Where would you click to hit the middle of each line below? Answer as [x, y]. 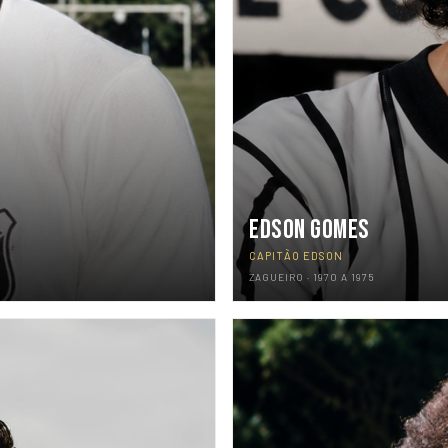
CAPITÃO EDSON [296, 255]
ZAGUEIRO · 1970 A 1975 [312, 277]
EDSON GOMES [309, 230]
